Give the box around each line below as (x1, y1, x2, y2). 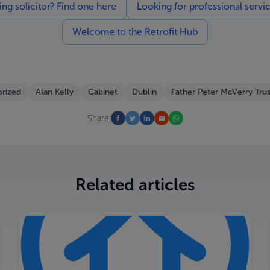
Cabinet (88, 87, 118, 97)
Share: (87, 112, 111, 124)
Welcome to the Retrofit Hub (72, 26, 198, 37)
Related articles (75, 175, 195, 195)
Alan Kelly (36, 87, 74, 97)
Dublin (132, 87, 157, 97)
